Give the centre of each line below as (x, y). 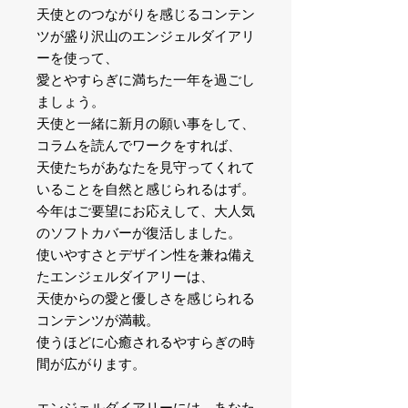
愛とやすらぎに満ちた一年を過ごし (146, 80)
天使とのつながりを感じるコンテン (146, 15)
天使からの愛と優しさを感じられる (146, 299)
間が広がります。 (91, 364)
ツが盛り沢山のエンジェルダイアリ (146, 36)
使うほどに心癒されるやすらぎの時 (146, 342)
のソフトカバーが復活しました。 (139, 233)
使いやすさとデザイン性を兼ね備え (146, 255)
